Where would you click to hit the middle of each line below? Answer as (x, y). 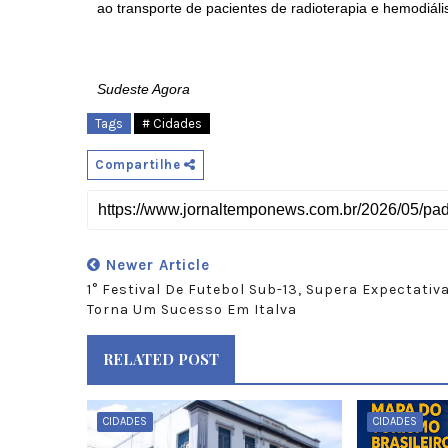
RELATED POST (161, 359)
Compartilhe (140, 164)
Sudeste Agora (143, 89)
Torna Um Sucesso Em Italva (192, 309)
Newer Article (155, 265)
